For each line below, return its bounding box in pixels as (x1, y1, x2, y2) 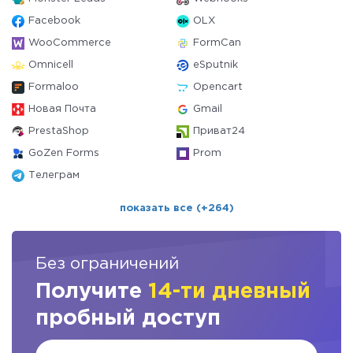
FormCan (193, 39, 241, 47)
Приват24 (193, 127, 245, 136)
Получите (35, 282, 148, 301)
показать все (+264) (119, 204, 234, 213)
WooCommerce (28, 39, 111, 47)
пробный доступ (35, 309, 221, 328)
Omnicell (28, 61, 73, 69)
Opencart (193, 83, 243, 91)
